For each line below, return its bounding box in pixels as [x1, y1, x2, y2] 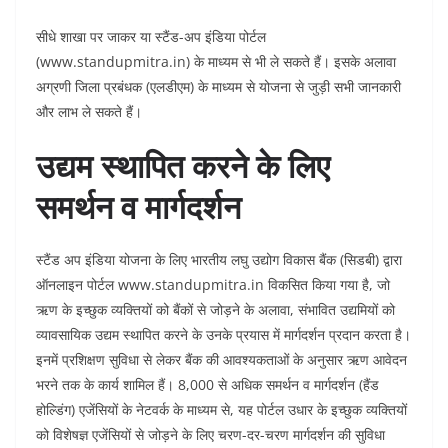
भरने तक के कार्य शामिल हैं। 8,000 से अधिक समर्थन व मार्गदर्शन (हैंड [36, 375, 379, 394]
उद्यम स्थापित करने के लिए [36, 144, 330, 187]
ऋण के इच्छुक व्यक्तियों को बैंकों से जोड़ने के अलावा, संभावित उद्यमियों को [36, 300, 395, 319]
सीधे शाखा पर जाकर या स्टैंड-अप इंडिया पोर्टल [36, 27, 266, 46]
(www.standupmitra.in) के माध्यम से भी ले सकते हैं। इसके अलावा [36, 52, 396, 71]
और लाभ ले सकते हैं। [36, 102, 142, 121]
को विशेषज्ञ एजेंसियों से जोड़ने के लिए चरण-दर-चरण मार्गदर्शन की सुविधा [36, 425, 385, 444]
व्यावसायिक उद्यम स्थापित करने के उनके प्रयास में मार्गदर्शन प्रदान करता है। [36, 325, 411, 344]
